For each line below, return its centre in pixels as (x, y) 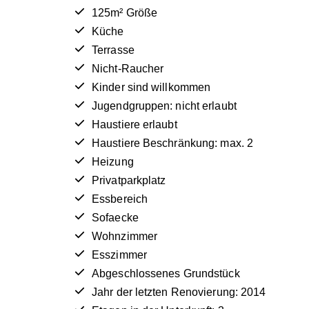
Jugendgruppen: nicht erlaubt (164, 106)
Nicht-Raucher (128, 68)
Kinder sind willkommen (151, 87)
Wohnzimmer (124, 236)
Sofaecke (115, 217)
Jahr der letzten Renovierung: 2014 (179, 292)
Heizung (113, 161)
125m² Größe (125, 12)
